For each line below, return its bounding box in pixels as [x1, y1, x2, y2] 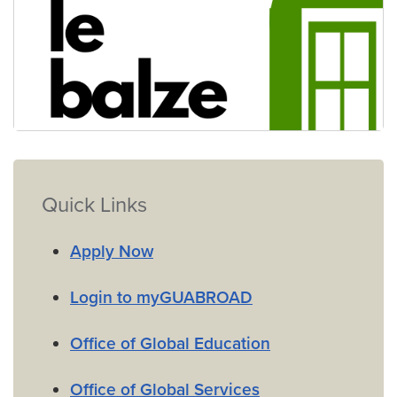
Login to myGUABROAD [70, 287, 253, 308]
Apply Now [70, 241, 153, 262]
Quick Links [42, 192, 147, 219]
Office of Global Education [70, 333, 270, 354]
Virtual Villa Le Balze [40, 152, 168, 170]
